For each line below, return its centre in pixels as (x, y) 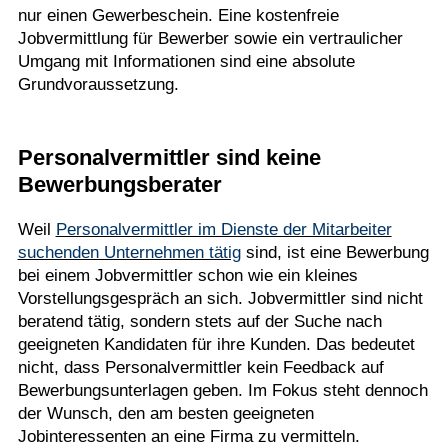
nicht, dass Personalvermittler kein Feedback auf (200, 367)
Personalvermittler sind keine (169, 157)
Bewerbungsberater (119, 184)
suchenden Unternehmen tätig (129, 252)
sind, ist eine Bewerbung (334, 252)
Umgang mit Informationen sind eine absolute (186, 61)
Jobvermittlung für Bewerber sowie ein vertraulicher (210, 38)
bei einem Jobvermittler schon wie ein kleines (187, 275)
